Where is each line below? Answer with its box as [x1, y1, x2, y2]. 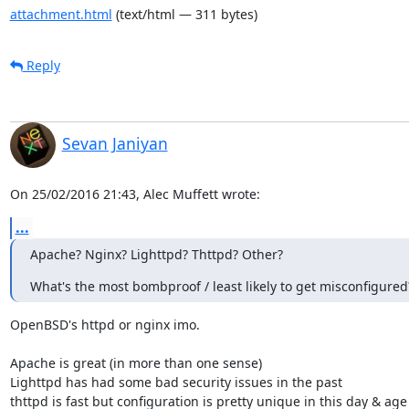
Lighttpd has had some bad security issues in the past [9, 372, 342, 391]
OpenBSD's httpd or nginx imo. [9, 315, 200, 333]
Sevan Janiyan [61, 131, 168, 154]
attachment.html [9, 5, 112, 23]
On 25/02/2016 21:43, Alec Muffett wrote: [9, 184, 260, 203]
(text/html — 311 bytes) [111, 5, 257, 23]
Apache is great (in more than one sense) [9, 353, 262, 372]
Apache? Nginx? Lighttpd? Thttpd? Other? [29, 245, 283, 263]
